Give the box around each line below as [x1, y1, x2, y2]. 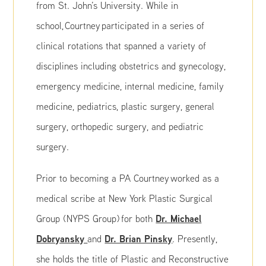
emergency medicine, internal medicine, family [36, 80, 224, 92]
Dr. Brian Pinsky [104, 232, 173, 245]
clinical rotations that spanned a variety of [36, 40, 207, 52]
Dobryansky [36, 232, 88, 245]
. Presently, [172, 233, 218, 245]
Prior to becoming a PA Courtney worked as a [36, 172, 220, 184]
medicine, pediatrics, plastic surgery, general [36, 100, 215, 112]
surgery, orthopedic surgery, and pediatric [36, 121, 204, 132]
